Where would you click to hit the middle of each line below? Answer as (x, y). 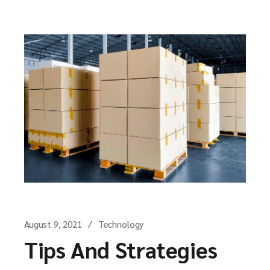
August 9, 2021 (53, 224)
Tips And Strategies (121, 250)
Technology (121, 224)
